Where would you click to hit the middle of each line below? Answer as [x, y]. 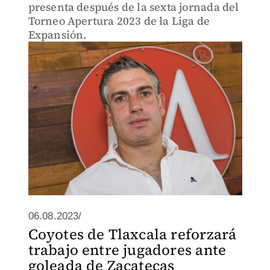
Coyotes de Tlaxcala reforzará [132, 234]
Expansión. [57, 35]
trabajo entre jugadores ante [127, 250]
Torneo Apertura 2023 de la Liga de [119, 21]
